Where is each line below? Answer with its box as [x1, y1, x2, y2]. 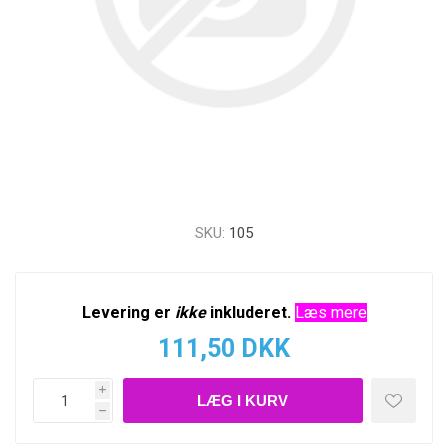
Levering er [81, 303, 175, 322]
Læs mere [294, 303, 367, 322]
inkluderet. [205, 303, 291, 322]
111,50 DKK [158, 334, 290, 363]
